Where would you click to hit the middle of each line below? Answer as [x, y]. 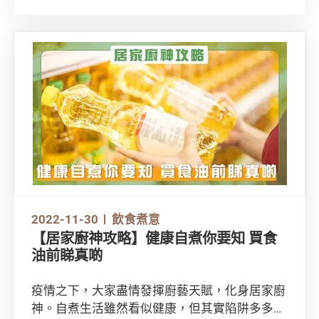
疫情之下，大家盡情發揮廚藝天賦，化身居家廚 [158, 291]
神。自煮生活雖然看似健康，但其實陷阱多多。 [158, 308]
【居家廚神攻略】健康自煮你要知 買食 [154, 239]
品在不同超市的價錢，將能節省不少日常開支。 [158, 14]
